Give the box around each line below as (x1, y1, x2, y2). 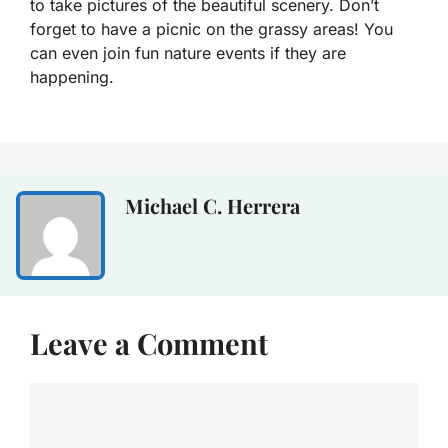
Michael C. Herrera (125, 192, 300, 220)
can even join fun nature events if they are (30, 43, 346, 64)
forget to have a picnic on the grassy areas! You (30, 19, 393, 40)
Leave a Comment (30, 324, 268, 363)
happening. (30, 67, 114, 88)
